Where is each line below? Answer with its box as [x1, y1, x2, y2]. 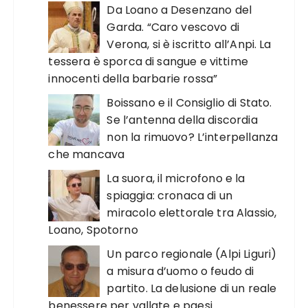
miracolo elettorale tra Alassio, [107, 205, 277, 221]
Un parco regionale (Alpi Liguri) [107, 246, 277, 262]
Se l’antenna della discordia [107, 112, 258, 128]
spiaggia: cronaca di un [107, 188, 232, 203]
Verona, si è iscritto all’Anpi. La [107, 36, 272, 52]
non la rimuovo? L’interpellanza [107, 129, 278, 145]
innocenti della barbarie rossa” [48, 71, 218, 87]
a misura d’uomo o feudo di [107, 263, 254, 279]
